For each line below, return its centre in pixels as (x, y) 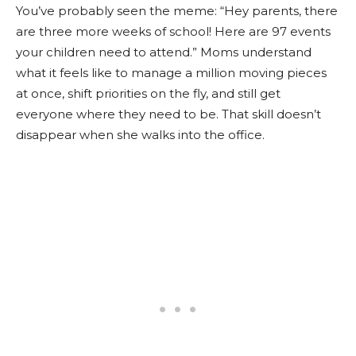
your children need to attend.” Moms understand (164, 52)
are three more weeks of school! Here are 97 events (173, 31)
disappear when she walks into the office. (140, 134)
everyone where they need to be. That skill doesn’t (168, 114)
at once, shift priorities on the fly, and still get (148, 93)
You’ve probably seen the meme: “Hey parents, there (177, 10)
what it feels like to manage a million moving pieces (171, 72)
